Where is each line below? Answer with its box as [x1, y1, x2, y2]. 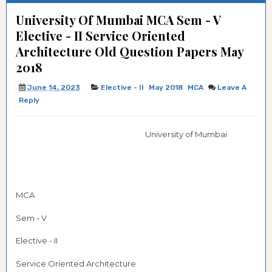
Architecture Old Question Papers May [16, 43, 243, 59]
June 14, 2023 [27, 83, 80, 92]
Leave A [217, 83, 246, 92]
